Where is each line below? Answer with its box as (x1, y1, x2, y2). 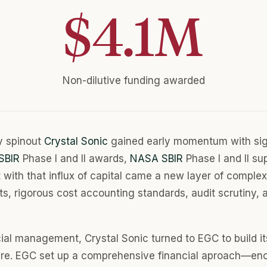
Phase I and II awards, (20, 153, 130, 164)
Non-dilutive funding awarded (62, 74, 205, 86)
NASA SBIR (130, 153, 183, 164)
